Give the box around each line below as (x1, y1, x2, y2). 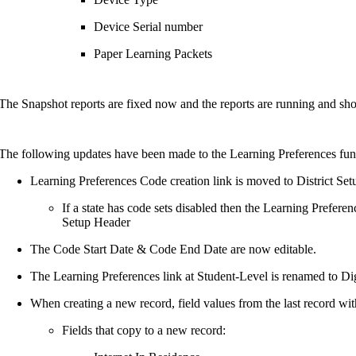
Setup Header (62, 215, 130, 229)
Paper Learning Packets (94, 46, 212, 60)
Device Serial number (94, 19, 203, 33)
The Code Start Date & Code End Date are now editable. (30, 242, 316, 256)
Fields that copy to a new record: (62, 323, 226, 337)
